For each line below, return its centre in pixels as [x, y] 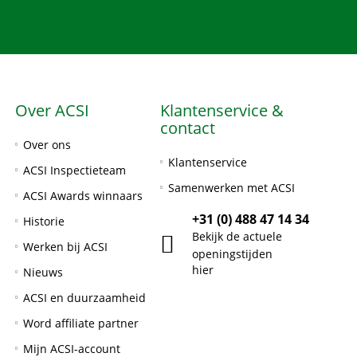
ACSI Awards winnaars [82, 196]
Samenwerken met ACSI [231, 188]
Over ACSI [52, 110]
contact [188, 128]
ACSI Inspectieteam [74, 170]
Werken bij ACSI [65, 247]
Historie [43, 221]
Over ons [47, 145]
